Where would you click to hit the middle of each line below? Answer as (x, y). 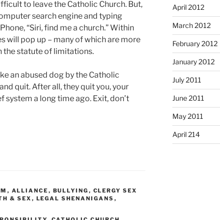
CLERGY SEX (115, 191)
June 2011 (188, 98)
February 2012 (195, 44)
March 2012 (191, 26)
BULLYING (71, 191)
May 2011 (188, 116)
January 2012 (193, 62)
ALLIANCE (30, 191)
